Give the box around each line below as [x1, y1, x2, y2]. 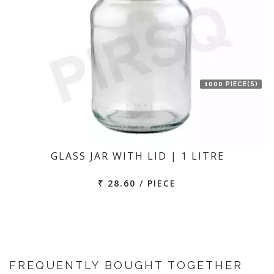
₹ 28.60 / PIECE [98, 177, 176, 189]
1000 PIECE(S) [204, 80, 258, 87]
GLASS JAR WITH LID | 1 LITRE [51, 149, 224, 163]
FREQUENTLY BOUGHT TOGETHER [9, 259, 243, 272]
